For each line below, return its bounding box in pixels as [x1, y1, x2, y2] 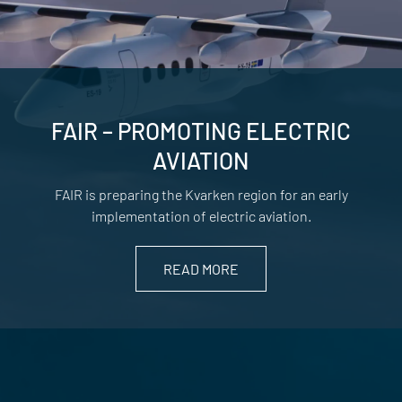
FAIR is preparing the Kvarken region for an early [54, 186, 348, 204]
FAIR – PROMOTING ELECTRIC [51, 117, 351, 145]
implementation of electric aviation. [91, 207, 311, 225]
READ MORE [163, 260, 239, 278]
